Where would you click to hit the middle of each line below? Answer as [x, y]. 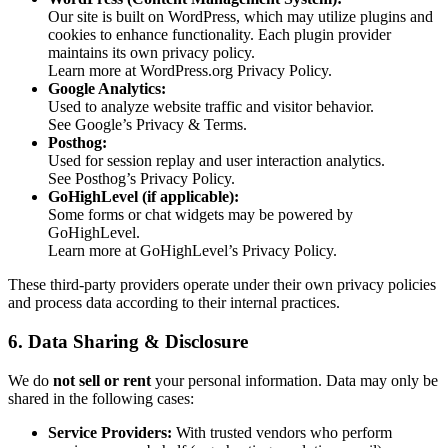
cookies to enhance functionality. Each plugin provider [219, 35]
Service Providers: [110, 432]
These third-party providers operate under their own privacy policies [222, 285]
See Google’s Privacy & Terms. [147, 125]
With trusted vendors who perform [282, 432]
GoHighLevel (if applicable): [143, 197]
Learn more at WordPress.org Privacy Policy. [190, 71]
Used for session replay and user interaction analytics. [216, 161]
